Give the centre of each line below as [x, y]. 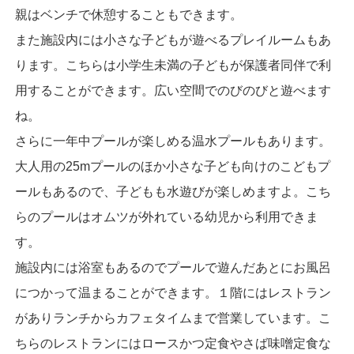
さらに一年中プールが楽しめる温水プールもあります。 [173, 141]
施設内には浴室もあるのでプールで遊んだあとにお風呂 [173, 267]
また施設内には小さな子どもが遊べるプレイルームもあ [173, 40]
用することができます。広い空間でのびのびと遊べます [173, 90]
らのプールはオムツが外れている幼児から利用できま [166, 217]
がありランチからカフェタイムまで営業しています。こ [173, 318]
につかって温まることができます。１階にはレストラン [173, 292]
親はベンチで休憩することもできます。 [128, 14]
